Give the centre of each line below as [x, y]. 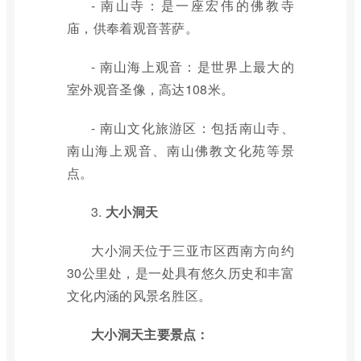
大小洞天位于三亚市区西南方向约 [193, 250]
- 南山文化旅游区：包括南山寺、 [193, 128]
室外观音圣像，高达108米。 [151, 89]
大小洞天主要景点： [150, 334]
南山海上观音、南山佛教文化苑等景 [180, 150]
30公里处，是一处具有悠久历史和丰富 [180, 273]
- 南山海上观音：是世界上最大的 [193, 66]
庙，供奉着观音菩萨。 [133, 28]
